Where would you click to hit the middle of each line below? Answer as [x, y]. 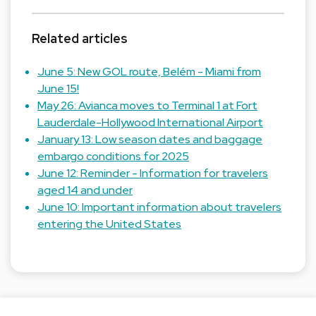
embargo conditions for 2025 [113, 156]
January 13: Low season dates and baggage [150, 139]
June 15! [58, 89]
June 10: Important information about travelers [159, 207]
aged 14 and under [85, 190]
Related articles [80, 38]
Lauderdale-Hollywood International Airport [150, 122]
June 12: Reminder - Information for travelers [153, 173]
